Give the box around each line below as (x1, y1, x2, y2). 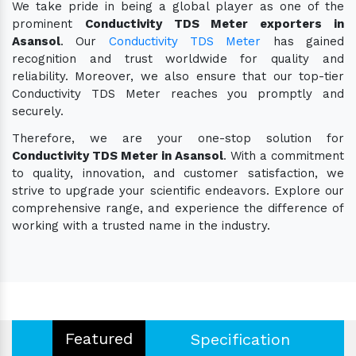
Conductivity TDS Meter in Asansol (12, 148, 223, 163)
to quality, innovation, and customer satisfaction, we (12, 165, 344, 180)
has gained (261, 33, 345, 48)
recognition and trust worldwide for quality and (12, 51, 344, 66)
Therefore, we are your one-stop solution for (12, 130, 344, 145)
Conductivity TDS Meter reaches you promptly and (12, 86, 344, 101)
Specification (191, 329, 290, 349)
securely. (12, 103, 64, 118)
